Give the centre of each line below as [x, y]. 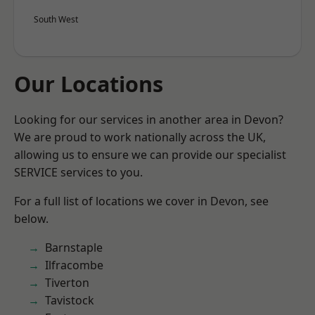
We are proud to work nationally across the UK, [140, 137]
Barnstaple [74, 247]
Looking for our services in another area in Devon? [149, 120]
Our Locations [89, 84]
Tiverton [67, 283]
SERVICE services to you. [78, 172]
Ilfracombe [74, 265]
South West [56, 19]
